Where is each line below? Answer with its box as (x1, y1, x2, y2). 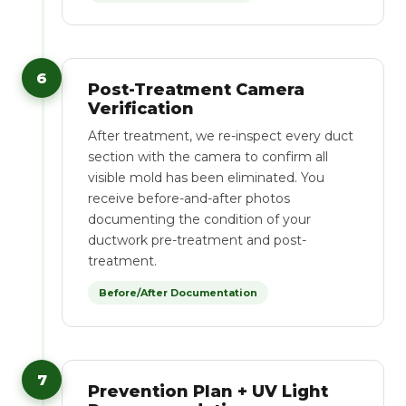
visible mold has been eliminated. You (88, 169, 324, 186)
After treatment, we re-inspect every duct (88, 128, 353, 144)
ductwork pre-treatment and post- (88, 232, 306, 248)
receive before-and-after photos (88, 190, 290, 207)
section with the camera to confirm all (88, 149, 328, 165)
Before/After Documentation (99, 286, 257, 299)
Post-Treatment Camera (88, 80, 304, 100)
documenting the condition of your (88, 211, 311, 227)
